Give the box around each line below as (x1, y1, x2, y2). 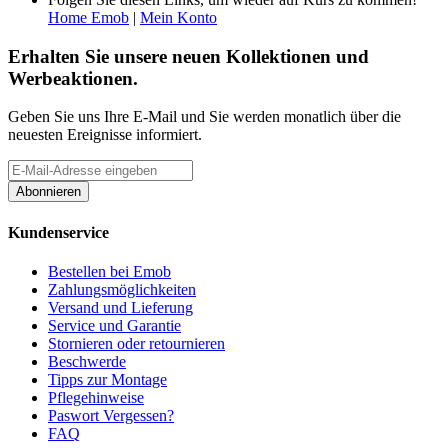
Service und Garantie (48, 316, 181, 334)
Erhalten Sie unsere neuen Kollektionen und (8, 45, 369, 67)
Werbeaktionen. (8, 67, 138, 89)
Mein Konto (140, 8, 217, 26)
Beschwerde (48, 352, 126, 370)
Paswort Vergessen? (48, 406, 174, 424)
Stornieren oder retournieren (48, 334, 225, 352)
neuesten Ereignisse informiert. (8, 126, 202, 144)
